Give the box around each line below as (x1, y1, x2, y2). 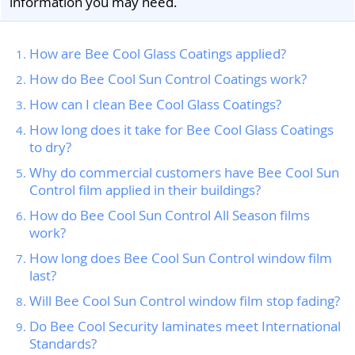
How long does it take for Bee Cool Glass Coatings (29, 120, 334, 139)
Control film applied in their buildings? (29, 180, 261, 199)
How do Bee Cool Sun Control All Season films (29, 205, 310, 224)
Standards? (29, 334, 97, 353)
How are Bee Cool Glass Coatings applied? (29, 44, 286, 63)
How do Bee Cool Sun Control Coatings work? (29, 69, 307, 88)
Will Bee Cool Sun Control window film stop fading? (29, 291, 340, 310)
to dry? (29, 137, 71, 156)
